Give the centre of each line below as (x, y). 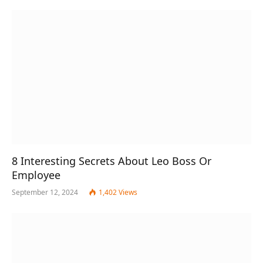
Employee (36, 175)
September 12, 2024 (45, 193)
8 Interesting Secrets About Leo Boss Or (112, 161)
